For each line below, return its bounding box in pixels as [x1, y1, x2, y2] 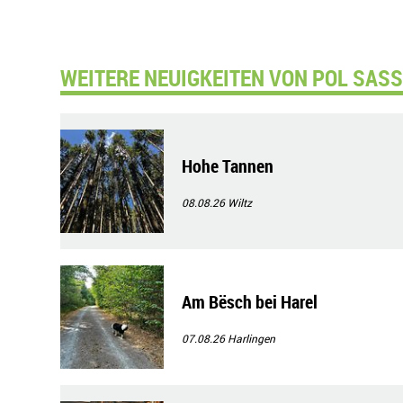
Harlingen [228, 331, 275, 345]
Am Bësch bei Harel [182, 290, 318, 314]
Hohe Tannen [182, 154, 273, 178]
